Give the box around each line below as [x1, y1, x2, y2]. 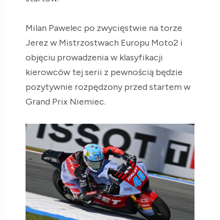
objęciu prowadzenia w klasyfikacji [26, 52, 163, 63]
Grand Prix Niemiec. [26, 96, 106, 107]
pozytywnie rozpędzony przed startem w [26, 81, 191, 92]
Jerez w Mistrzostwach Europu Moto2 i [26, 37, 183, 48]
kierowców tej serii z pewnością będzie [26, 66, 183, 78]
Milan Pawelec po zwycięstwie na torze [26, 22, 182, 33]
